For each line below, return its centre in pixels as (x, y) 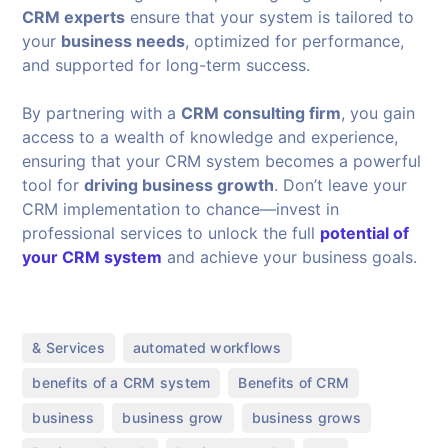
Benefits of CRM (294, 382)
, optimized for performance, (295, 40)
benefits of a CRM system (121, 382)
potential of (365, 232)
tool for (53, 184)
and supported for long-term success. (166, 64)
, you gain (378, 112)
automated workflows (207, 347)
